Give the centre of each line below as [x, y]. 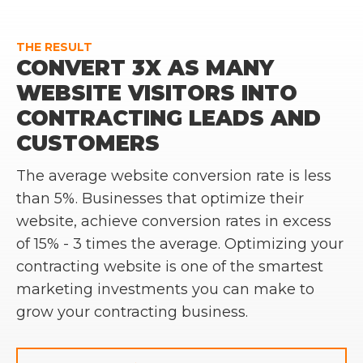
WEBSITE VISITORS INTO [157, 93]
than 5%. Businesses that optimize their [160, 199]
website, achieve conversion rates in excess [174, 221]
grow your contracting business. [132, 312]
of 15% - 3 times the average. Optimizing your [180, 244]
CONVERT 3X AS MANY [145, 68]
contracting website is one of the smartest [170, 267]
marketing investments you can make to [165, 289]
